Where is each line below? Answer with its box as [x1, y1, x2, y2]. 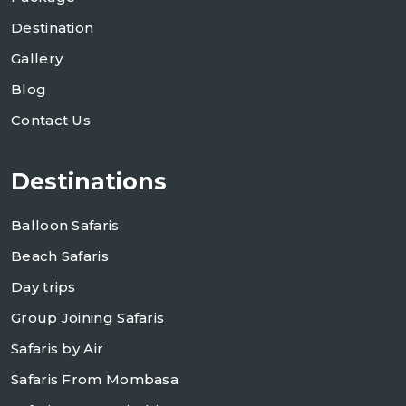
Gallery [11, 50, 63, 68]
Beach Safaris [11, 247, 109, 266]
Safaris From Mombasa [11, 371, 179, 389]
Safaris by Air [11, 340, 104, 358]
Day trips [11, 278, 76, 296]
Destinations [11, 168, 167, 196]
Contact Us [11, 111, 91, 130]
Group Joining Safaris [11, 309, 165, 327]
